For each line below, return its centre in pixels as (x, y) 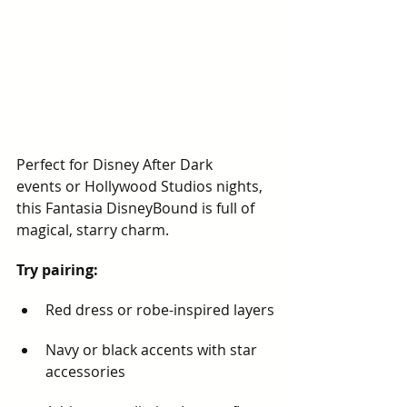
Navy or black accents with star (153, 350)
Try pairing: (57, 270)
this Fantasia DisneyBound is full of (137, 208)
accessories (85, 372)
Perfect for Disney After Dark (116, 164)
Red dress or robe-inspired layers (160, 310)
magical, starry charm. (93, 230)
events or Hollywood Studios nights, (141, 186)
